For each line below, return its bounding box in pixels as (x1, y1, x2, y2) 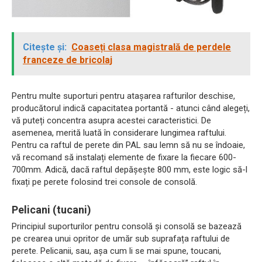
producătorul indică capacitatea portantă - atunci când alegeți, (12, 102, 250, 113)
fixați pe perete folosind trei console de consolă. (12, 176, 197, 187)
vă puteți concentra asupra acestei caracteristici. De (12, 115, 211, 126)
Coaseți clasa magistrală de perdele (71, 41, 231, 53)
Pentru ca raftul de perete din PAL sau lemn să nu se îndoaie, (12, 139, 245, 150)
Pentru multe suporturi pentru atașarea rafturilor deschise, (12, 90, 235, 101)
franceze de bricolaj (23, 54, 112, 65)
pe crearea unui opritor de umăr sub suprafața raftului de (12, 233, 230, 244)
